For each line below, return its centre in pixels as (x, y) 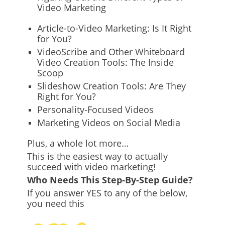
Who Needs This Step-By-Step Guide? (110, 180)
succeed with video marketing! (91, 167)
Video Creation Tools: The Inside (105, 63)
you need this (56, 204)
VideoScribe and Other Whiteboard (111, 52)
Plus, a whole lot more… (78, 143)
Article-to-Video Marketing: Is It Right (114, 28)
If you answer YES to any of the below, (107, 193)
